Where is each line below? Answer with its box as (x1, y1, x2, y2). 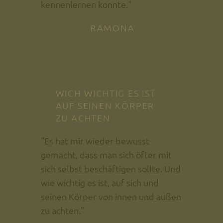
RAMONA (90, 22, 135, 34)
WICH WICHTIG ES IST (55, 87, 156, 99)
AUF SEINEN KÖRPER (55, 100, 155, 111)
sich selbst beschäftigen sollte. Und (40, 163, 181, 175)
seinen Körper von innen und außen (40, 191, 181, 203)
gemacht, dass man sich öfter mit (40, 149, 172, 161)
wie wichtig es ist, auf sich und (40, 177, 159, 189)
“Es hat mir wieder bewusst (40, 135, 149, 147)
